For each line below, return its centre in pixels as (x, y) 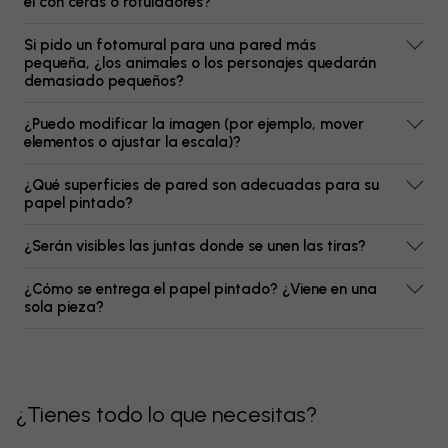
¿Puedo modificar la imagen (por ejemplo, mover (194, 124)
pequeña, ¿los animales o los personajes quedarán (200, 63)
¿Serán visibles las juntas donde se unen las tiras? (195, 246)
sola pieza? (64, 307)
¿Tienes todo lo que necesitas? (166, 414)
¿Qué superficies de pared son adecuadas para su (201, 185)
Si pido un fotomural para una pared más (170, 45)
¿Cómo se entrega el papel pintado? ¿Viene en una (200, 289)
